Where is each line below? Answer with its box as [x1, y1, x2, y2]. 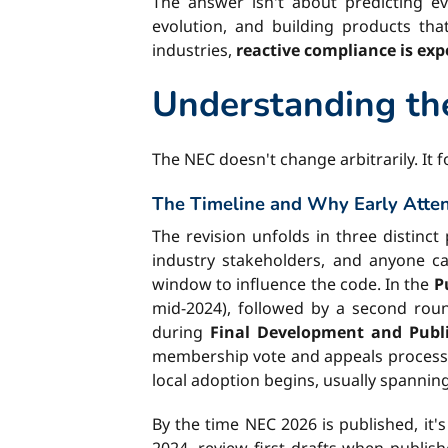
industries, [152, 39, 236, 61]
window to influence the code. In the [152, 273, 434, 295]
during [152, 321, 210, 343]
